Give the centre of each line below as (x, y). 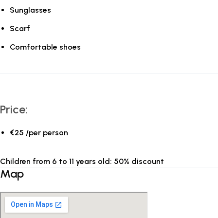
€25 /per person (39, 133)
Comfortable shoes (45, 47)
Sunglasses (30, 10)
